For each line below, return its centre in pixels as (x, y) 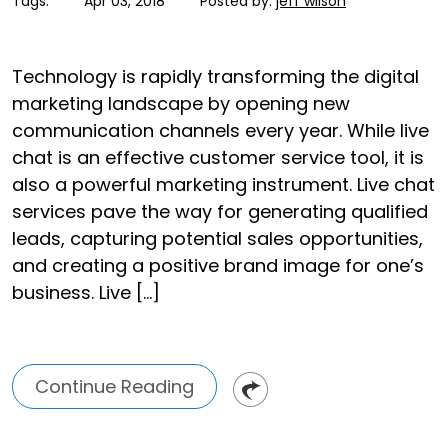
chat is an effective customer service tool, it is (218, 157)
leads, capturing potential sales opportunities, (217, 238)
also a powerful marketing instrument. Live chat (223, 184)
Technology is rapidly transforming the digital (215, 76)
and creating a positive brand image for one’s (218, 265)
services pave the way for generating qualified (220, 211)
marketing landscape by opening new (181, 103)
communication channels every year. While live (220, 130)
